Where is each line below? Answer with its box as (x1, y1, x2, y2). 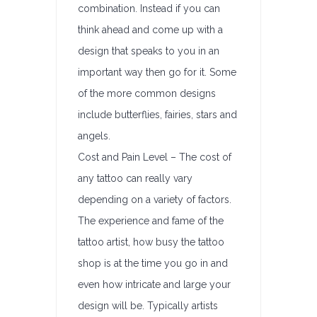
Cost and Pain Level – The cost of (78, 151, 231, 163)
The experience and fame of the (78, 215, 224, 226)
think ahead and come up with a (78, 24, 223, 35)
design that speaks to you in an (78, 45, 219, 57)
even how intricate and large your (78, 279, 231, 290)
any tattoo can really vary (78, 173, 192, 184)
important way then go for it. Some (78, 67, 236, 78)
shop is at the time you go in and (78, 258, 228, 269)
